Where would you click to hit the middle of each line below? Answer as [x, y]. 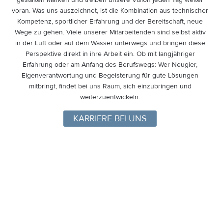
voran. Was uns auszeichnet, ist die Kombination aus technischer [110, 11]
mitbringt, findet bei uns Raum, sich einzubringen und [110, 86]
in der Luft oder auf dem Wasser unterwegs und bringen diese [110, 43]
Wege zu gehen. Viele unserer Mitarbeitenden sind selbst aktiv [110, 32]
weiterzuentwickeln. [110, 97]
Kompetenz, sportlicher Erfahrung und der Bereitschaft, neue [110, 21]
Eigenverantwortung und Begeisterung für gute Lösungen [110, 75]
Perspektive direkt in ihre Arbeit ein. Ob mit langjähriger [110, 54]
